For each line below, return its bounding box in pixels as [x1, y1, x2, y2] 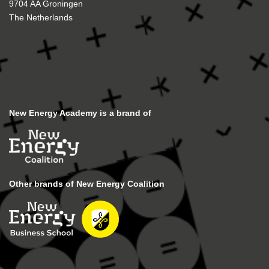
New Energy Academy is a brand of [9, 108, 151, 118]
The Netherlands [9, 13, 73, 22]
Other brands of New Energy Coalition [9, 179, 165, 189]
